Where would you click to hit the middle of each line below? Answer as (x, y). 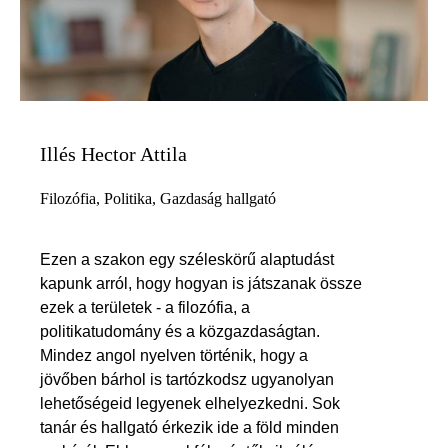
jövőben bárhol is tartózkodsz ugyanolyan (187, 380)
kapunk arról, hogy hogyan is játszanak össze (201, 284)
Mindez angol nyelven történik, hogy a (174, 356)
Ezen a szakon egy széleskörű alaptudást (187, 260)
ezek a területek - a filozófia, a (145, 308)
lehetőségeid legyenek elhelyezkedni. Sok (190, 404)
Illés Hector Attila (113, 154)
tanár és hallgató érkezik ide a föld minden (189, 428)
